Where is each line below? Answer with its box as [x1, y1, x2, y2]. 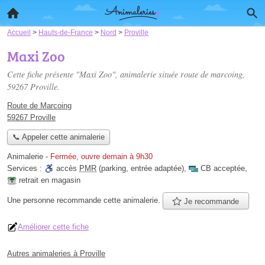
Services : [7, 164, 44, 173]
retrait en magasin [19, 176, 80, 185]
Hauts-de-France [38, 28, 93, 36]
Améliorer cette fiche [18, 222, 89, 231]
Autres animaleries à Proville [7, 248, 105, 258]
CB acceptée [201, 164, 245, 173]
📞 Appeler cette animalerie [12, 132, 105, 142]
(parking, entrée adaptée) [96, 164, 184, 173]
